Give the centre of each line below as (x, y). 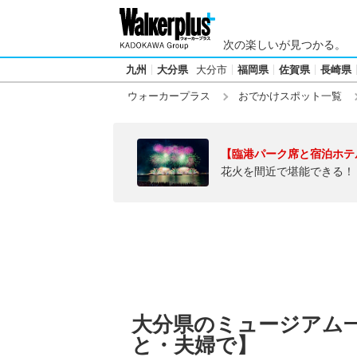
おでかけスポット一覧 (290, 96)
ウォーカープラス (169, 96)
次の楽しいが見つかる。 (284, 45)
